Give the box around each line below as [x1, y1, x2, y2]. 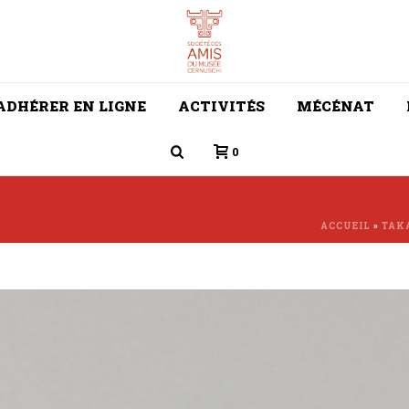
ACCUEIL [320, 220, 371, 232]
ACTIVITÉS [178, 97, 265, 115]
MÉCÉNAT [297, 97, 374, 115]
